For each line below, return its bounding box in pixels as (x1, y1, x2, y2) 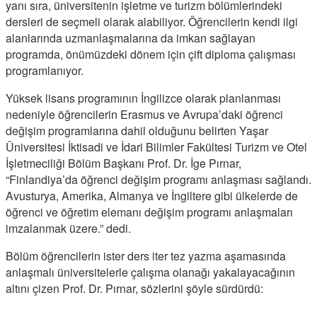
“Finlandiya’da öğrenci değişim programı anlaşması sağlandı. (6, 171, 311, 188)
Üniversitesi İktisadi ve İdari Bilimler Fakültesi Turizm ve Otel (6, 138, 307, 155)
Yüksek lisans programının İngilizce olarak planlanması (6, 89, 281, 106)
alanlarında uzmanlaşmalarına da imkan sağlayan (6, 29, 255, 46)
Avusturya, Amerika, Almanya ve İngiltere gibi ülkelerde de (6, 187, 298, 204)
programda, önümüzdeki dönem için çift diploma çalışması (6, 45, 296, 62)
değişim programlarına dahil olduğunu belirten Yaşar (6, 122, 268, 139)
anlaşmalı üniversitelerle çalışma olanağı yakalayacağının (6, 263, 295, 280)
